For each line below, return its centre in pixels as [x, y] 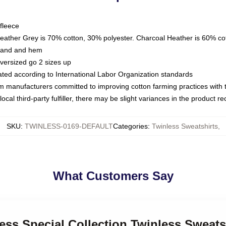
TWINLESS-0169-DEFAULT [69, 126]
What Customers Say [113, 176]
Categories [130, 126]
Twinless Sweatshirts [185, 126]
